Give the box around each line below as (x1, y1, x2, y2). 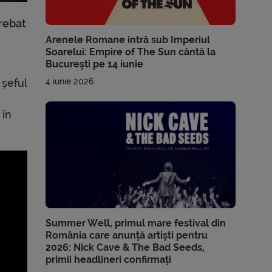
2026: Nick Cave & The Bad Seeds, (46, 241, 205, 253)
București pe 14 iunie (46, 58, 144, 70)
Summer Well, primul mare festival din (46, 217, 226, 229)
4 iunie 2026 (46, 76, 94, 86)
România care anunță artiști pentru (46, 229, 208, 241)
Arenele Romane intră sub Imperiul (46, 33, 211, 46)
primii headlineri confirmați (46, 253, 172, 265)
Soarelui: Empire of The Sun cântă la (46, 46, 216, 58)
